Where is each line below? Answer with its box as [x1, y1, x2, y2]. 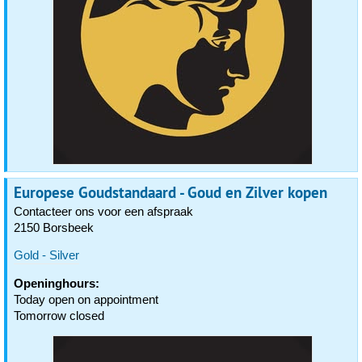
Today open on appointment [14, 293, 158, 306]
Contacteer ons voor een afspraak [14, 204, 193, 218]
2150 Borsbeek [14, 221, 94, 234]
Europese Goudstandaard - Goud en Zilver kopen [14, 182, 327, 203]
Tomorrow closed [14, 309, 104, 322]
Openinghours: [14, 276, 99, 290]
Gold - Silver [14, 248, 79, 262]
